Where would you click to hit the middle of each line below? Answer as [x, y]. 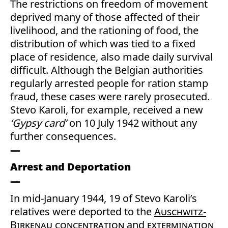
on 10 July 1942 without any [132, 123]
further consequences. [63, 136]
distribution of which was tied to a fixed [103, 44]
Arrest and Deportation [72, 167]
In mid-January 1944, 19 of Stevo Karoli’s [104, 198]
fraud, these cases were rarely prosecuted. [110, 96]
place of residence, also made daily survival [111, 57]
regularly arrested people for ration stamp [109, 83]
